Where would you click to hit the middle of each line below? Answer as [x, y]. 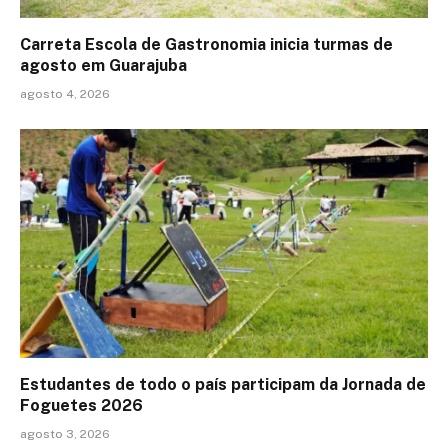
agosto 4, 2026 [65, 93]
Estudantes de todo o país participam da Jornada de [223, 385]
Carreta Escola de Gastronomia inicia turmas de [206, 44]
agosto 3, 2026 [65, 434]
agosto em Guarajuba [103, 65]
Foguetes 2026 [81, 406]
